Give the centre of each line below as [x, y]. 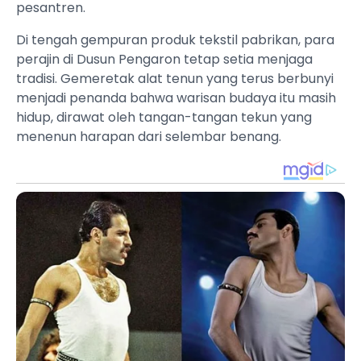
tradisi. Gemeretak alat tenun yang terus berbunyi [175, 79]
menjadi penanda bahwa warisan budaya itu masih [176, 98]
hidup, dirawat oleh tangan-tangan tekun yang [164, 118]
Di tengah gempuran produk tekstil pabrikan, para [175, 40]
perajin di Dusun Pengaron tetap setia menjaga [164, 60]
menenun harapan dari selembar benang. [149, 137]
